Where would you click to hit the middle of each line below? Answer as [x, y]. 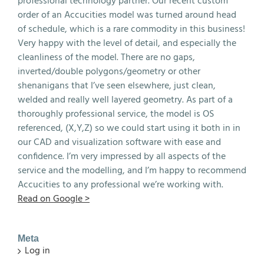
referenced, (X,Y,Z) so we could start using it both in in [129, 129]
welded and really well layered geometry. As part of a [125, 100]
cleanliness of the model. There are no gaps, [106, 58]
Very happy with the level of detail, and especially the [127, 44]
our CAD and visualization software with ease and [119, 143]
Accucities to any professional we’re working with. [121, 185]
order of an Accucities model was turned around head [127, 16]
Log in [37, 251]
